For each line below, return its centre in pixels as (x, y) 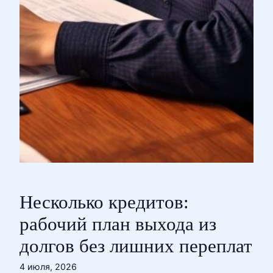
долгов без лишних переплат (136, 246)
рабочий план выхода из (118, 225)
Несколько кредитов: (104, 203)
